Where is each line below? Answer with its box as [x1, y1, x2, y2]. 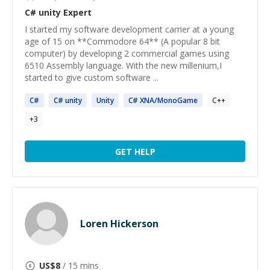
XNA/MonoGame [138, 95, 198, 105]
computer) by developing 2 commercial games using [25, 48, 229, 59]
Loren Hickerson [80, 217, 159, 230]
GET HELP [115, 145, 155, 157]
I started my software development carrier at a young [25, 24, 234, 35]
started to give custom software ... [25, 72, 159, 83]
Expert [61, 7, 92, 18]
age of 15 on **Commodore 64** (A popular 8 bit [25, 36, 220, 47]
